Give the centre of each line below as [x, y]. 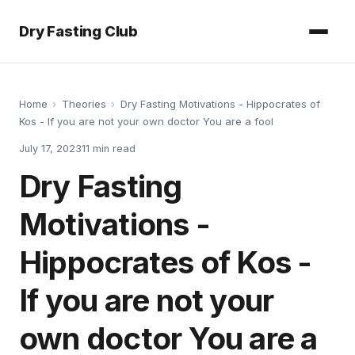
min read [113, 148]
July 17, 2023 [50, 148]
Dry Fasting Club [79, 31]
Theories [84, 104]
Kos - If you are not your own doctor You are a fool [146, 122]
